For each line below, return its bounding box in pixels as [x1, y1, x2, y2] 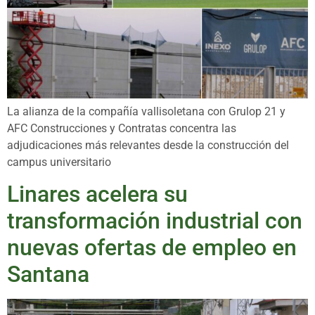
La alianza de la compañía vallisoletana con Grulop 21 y [7, 104, 285, 118]
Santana [7, 261, 89, 288]
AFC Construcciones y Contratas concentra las [7, 121, 236, 135]
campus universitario [7, 155, 111, 169]
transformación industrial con [7, 207, 302, 235]
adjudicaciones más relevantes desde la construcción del [7, 138, 289, 152]
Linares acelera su [7, 181, 188, 208]
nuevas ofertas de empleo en [7, 234, 297, 262]
